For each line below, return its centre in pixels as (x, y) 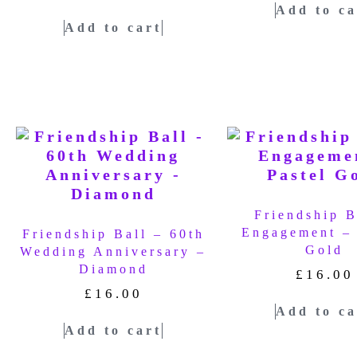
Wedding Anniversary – (114, 251)
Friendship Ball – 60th (113, 233)
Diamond (113, 269)
